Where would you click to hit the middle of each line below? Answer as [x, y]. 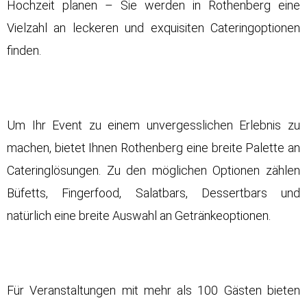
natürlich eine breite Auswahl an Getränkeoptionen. [139, 216]
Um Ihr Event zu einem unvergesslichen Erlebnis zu [153, 125]
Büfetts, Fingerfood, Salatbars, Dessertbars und [153, 193]
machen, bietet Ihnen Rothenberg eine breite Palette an [153, 148]
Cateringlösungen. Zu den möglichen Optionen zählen [153, 171]
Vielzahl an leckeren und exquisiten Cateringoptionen [153, 28]
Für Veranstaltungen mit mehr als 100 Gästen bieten [153, 291]
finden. [24, 51]
